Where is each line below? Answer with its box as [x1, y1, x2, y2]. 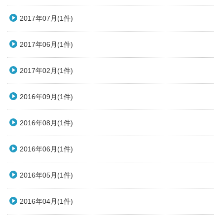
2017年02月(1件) [20, 67, 73, 75]
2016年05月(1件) [20, 171, 73, 180]
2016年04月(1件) [20, 197, 73, 206]
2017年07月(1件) [20, 14, 73, 23]
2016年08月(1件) [20, 119, 73, 127]
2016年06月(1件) [20, 145, 73, 153]
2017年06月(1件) [20, 40, 73, 49]
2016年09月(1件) [20, 93, 73, 101]
